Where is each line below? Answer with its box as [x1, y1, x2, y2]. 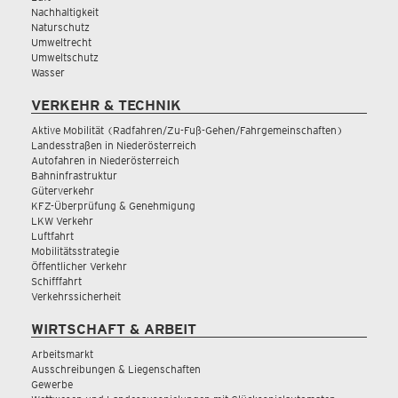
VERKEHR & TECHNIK [31, 97, 181, 114]
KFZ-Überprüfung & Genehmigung [31, 199, 195, 212]
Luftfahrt [31, 229, 74, 243]
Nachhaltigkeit [31, 5, 99, 19]
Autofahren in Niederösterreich [31, 154, 179, 167]
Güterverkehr [31, 184, 94, 197]
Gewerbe [31, 378, 73, 391]
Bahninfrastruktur [31, 169, 117, 182]
